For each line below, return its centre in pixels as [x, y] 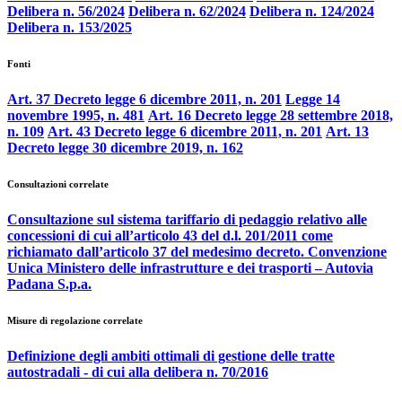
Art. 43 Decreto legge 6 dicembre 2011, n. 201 [185, 132]
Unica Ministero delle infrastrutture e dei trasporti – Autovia [190, 268]
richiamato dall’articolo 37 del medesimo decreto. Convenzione [197, 252]
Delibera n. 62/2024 [187, 12]
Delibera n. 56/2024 [66, 12]
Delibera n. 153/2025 [70, 28]
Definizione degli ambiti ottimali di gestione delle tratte [171, 356]
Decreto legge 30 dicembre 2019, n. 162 [125, 148]
